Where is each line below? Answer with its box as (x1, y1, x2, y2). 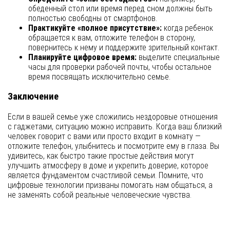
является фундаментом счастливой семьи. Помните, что (8, 170, 203, 181)
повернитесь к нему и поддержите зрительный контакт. (28, 42, 219, 52)
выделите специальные (137, 52, 220, 62)
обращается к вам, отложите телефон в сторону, (28, 32, 195, 43)
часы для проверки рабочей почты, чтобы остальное (28, 62, 212, 72)
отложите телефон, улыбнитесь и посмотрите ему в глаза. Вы (8, 141, 219, 151)
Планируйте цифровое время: (28, 52, 137, 62)
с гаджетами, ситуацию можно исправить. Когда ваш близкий (8, 122, 222, 132)
